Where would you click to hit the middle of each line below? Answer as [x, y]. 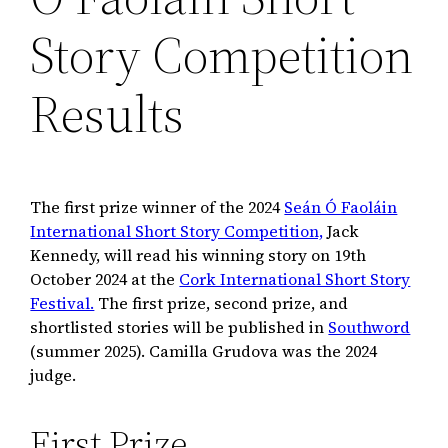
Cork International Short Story [295, 278]
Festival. [62, 302]
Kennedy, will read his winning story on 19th [198, 254]
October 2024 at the [105, 278]
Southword [369, 326]
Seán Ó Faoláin [341, 206]
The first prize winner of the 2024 [157, 206]
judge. [53, 374]
